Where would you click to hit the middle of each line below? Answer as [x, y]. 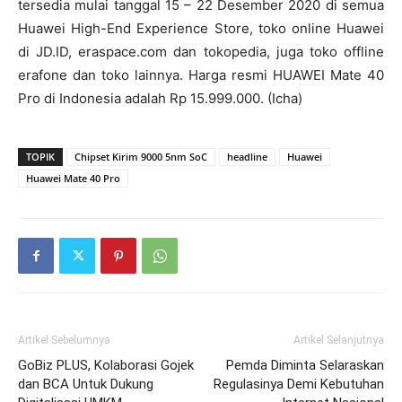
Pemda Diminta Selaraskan [305, 366]
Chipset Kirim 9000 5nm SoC [141, 157]
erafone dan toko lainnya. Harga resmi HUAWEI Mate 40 [201, 75]
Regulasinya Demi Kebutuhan [299, 385]
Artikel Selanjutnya [339, 341]
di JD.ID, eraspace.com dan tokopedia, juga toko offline [201, 52]
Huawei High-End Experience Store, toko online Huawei [201, 29]
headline [247, 157]
